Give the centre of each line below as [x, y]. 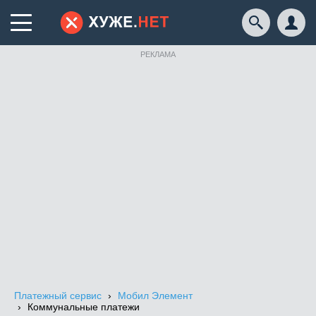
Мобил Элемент [155, 296]
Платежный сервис [58, 296]
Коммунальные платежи [84, 307]
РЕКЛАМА [158, 54]
